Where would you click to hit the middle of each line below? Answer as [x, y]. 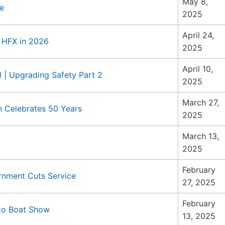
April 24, [198, 35]
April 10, [198, 69]
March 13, [201, 136]
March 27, [201, 102]
